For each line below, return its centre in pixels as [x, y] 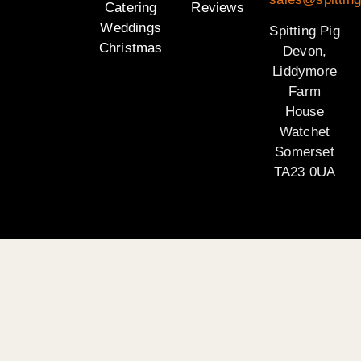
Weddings [131, 28]
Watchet [305, 132]
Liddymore [305, 72]
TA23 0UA [305, 172]
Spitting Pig [305, 31]
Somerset [305, 152]
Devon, [305, 52]
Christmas [131, 48]
